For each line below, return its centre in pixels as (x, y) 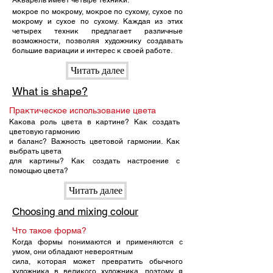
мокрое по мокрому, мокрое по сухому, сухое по (97, 12)
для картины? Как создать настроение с (94, 161)
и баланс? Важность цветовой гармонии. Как (94, 141)
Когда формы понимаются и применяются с (97, 242)
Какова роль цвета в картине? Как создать (94, 122)
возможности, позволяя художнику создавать (97, 41)
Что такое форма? (49, 230)
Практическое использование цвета (83, 110)
